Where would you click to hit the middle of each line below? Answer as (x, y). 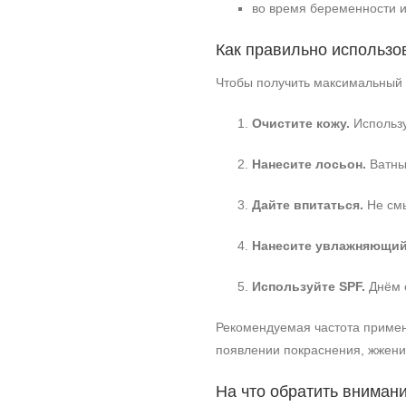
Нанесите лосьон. (309, 164)
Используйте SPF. (309, 286)
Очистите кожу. (301, 123)
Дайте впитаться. (308, 205)
